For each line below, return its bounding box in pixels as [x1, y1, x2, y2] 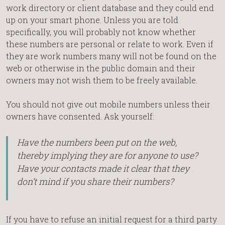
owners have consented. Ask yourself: [6, 111, 154, 122]
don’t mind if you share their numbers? [17, 175, 174, 187]
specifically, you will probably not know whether [6, 27, 196, 38]
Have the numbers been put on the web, [17, 136, 177, 148]
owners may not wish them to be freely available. [6, 75, 197, 86]
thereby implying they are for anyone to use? [17, 149, 198, 161]
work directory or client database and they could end [6, 3, 214, 14]
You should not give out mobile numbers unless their [6, 99, 210, 110]
